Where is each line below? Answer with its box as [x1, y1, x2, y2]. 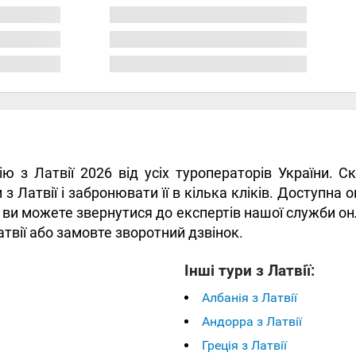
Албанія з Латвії [201, 289, 297, 305]
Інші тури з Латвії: [184, 261, 315, 280]
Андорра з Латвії [201, 313, 302, 329]
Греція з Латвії [201, 337, 287, 353]
